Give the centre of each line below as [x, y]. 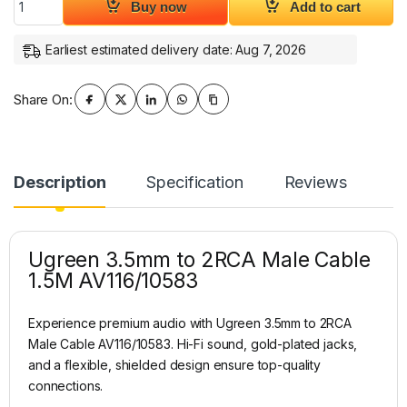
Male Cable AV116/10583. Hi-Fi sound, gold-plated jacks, [193, 344]
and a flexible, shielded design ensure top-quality [174, 365]
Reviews [315, 183]
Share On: [43, 99]
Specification [195, 183]
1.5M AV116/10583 [113, 281]
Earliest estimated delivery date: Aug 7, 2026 [176, 50]
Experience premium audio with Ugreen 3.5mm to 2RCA [190, 323]
